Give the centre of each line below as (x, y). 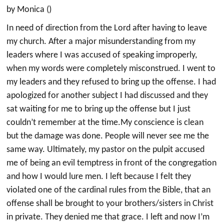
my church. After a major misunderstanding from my (101, 42)
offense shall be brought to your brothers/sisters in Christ (110, 204)
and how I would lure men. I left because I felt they (99, 177)
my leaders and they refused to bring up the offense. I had (111, 82)
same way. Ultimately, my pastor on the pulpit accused (106, 150)
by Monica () (29, 10)
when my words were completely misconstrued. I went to (111, 69)
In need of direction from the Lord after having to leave (107, 28)
